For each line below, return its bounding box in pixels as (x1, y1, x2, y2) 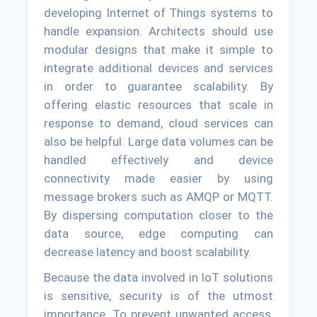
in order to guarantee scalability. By (44, 79, 273, 93)
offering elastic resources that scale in (44, 97, 273, 112)
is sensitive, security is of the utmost (44, 288, 273, 303)
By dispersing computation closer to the (44, 207, 273, 222)
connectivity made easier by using (44, 171, 273, 185)
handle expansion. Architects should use (44, 23, 273, 38)
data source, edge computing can (44, 226, 273, 241)
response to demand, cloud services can (44, 115, 273, 130)
